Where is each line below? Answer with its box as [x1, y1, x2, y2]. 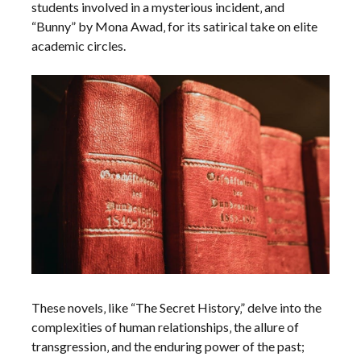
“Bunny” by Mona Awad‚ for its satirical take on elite [31, 19, 318, 35]
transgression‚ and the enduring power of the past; [31, 338, 305, 354]
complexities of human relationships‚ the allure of [31, 318, 300, 334]
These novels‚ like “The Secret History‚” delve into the [31, 299, 322, 315]
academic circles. [31, 38, 127, 54]
